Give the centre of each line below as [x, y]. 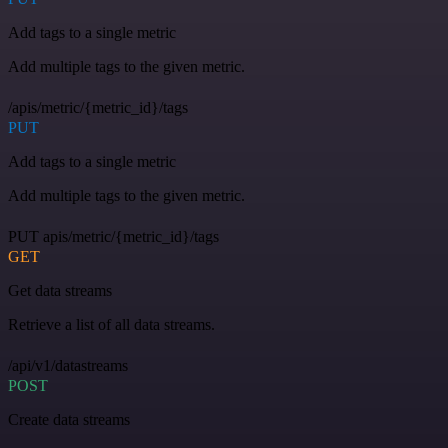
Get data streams [60, 290]
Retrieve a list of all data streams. [111, 324]
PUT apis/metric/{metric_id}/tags [113, 236]
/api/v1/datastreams [68, 365]
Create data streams [69, 419]
